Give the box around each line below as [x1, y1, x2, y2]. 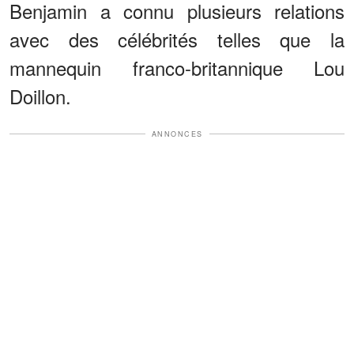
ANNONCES [151, 128, 203, 139]
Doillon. [9, 81, 71, 110]
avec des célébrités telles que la [9, 24, 345, 53]
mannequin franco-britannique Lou [9, 53, 345, 81]
